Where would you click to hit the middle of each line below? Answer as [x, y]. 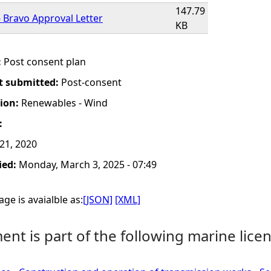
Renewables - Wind [64, 103]
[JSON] [98, 200]
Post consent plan [45, 62]
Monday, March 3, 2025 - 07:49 [88, 165]
